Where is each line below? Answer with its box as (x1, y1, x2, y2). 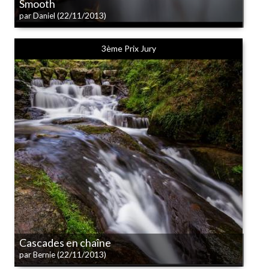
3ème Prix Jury (101, 43, 156, 53)
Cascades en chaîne (19, 236, 111, 249)
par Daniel (19, 11, 55, 20)
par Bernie (19, 250, 55, 259)
